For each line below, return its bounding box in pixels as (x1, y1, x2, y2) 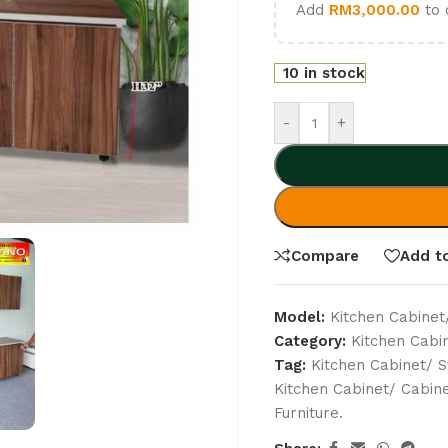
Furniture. (274, 404, 343, 422)
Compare (291, 246, 359, 265)
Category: (274, 332, 346, 350)
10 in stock (283, 64, 366, 82)
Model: (274, 308, 330, 326)
